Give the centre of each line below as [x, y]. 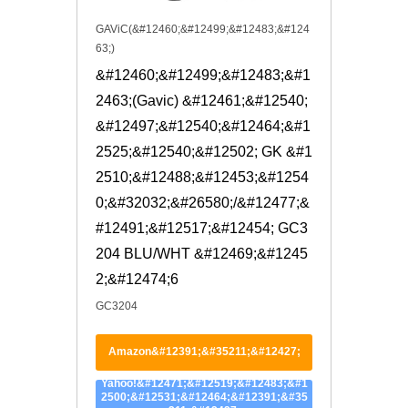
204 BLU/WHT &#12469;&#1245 [202, 253]
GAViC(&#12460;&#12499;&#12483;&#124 [203, 29]
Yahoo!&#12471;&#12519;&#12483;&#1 [204, 384]
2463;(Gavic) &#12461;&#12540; [202, 100]
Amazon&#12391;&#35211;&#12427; [204, 352]
